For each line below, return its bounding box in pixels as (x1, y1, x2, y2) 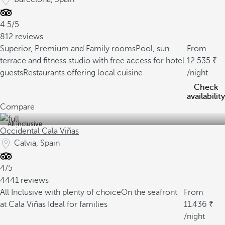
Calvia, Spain (14, 139, 60, 148)
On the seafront (121, 188, 177, 197)
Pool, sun (136, 44, 169, 53)
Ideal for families (48, 200, 107, 209)
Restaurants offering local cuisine (23, 68, 143, 77)
